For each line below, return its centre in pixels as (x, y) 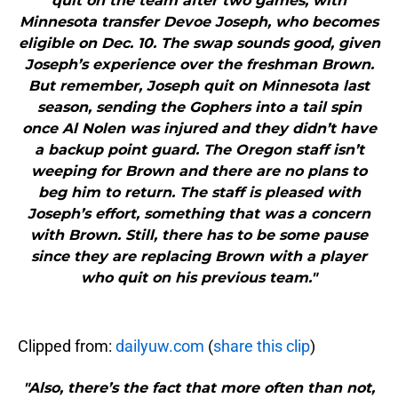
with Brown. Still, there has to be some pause (199, 235)
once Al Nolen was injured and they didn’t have (199, 129)
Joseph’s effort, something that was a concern (199, 214)
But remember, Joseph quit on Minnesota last (199, 86)
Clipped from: (67, 346)
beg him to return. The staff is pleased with (199, 193)
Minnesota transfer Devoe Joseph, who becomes (199, 22)
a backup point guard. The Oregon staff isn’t (199, 150)
